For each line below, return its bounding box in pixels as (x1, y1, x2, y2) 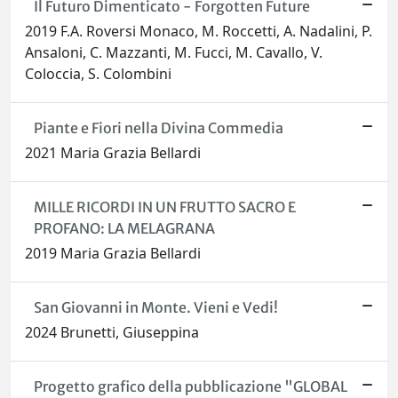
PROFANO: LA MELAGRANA (33, 219, 215, 237)
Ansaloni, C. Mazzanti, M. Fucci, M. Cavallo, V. (25, 43, 322, 62)
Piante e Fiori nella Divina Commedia (33, 119, 283, 137)
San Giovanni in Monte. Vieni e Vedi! (33, 298, 278, 316)
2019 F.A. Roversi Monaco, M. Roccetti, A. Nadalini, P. (25, 21, 372, 41)
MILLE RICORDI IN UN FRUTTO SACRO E (33, 198, 296, 216)
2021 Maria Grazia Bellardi (25, 143, 201, 163)
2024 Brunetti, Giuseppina (25, 322, 199, 342)
